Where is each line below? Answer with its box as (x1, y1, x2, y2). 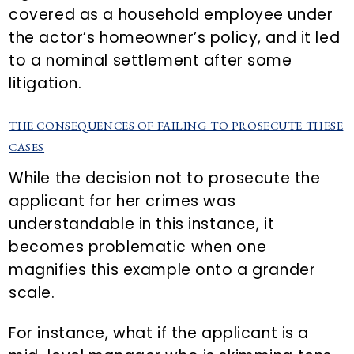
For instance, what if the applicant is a (9, 322, 310, 345)
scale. (9, 282, 55, 304)
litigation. (9, 73, 82, 95)
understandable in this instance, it (9, 213, 275, 235)
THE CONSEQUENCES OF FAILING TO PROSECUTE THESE (9, 118, 344, 134)
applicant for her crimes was (9, 190, 236, 213)
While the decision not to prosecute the (9, 168, 321, 190)
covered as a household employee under (9, 4, 333, 26)
